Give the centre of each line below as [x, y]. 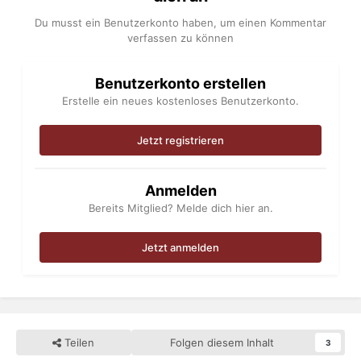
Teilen [78, 343]
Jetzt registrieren [180, 141]
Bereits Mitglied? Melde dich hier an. [180, 208]
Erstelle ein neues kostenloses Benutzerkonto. [180, 101]
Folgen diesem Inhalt [222, 343]
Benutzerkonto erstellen [180, 84]
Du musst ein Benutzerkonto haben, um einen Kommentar [180, 23]
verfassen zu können [180, 38]
